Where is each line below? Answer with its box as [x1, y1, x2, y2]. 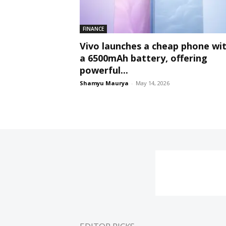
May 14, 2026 [136, 79, 169, 87]
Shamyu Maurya [80, 79, 129, 87]
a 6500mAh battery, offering [80, 52, 207, 65]
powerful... [80, 64, 128, 77]
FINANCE [83, 25, 104, 33]
